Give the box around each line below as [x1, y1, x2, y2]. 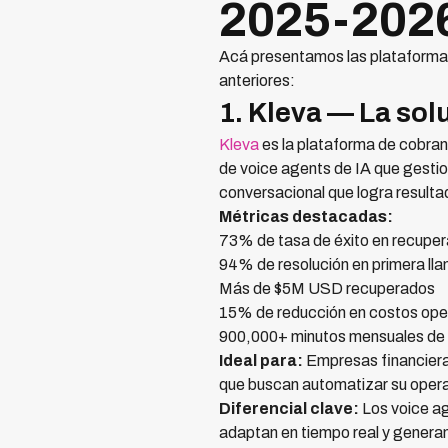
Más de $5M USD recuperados [219, 280, 435, 298]
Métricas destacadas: [219, 208, 393, 226]
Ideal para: [219, 352, 303, 370]
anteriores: [219, 72, 295, 90]
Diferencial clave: [219, 400, 359, 418]
